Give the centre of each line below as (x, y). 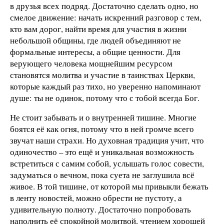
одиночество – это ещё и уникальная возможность (102, 152)
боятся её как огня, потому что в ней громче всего (102, 129)
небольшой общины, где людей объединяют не (95, 40)
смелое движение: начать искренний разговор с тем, (106, 17)
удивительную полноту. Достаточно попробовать (100, 209)
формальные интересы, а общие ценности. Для (95, 51)
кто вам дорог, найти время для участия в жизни (98, 28)
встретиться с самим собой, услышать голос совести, (107, 163)
